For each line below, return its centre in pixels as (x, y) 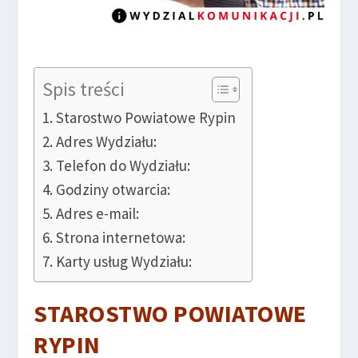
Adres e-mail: (98, 213)
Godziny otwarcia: (113, 189)
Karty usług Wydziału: (124, 261)
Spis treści (84, 89)
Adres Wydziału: (107, 141)
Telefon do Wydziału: (123, 165)
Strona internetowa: (121, 237)
